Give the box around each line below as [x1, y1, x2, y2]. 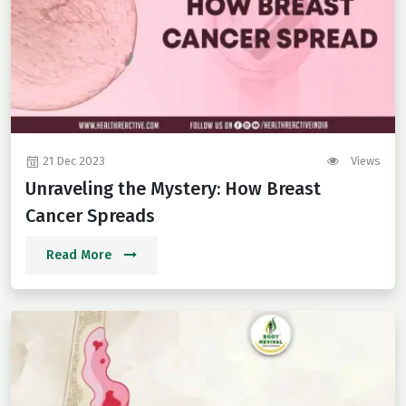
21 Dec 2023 [40, 154, 105, 169]
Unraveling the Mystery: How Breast [25, 178, 321, 200]
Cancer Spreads [25, 205, 155, 227]
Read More [46, 247, 115, 264]
